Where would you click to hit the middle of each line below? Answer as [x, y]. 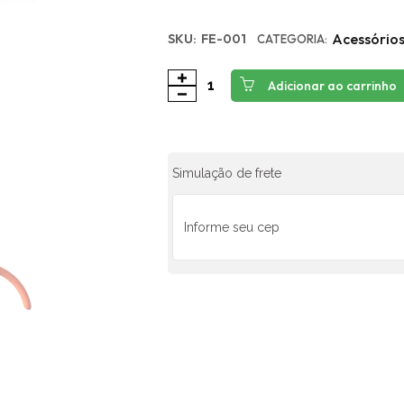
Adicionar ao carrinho [333, 86]
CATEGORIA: [293, 39]
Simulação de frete [227, 173]
